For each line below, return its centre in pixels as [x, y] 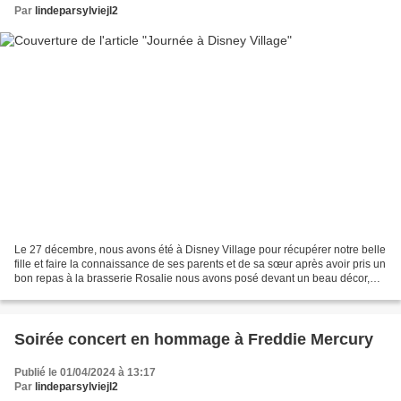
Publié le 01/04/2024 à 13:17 [85, 373]
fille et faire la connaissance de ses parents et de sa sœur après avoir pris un [200, 264]
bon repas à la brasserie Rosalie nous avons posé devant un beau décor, [192, 279]
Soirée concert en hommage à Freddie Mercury [194, 340]
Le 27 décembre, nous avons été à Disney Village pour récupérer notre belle [200, 250]
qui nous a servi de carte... [78, 293]
